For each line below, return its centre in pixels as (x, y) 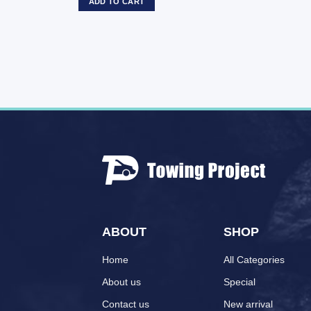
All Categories (254, 259)
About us (121, 281)
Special (239, 281)
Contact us (126, 304)
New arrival (248, 304)
